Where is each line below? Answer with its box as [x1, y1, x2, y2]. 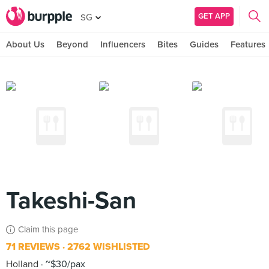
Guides [190, 39, 219, 50]
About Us [6, 39, 44, 50]
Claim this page [18, 224, 78, 235]
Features [231, 39, 265, 50]
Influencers [100, 39, 145, 50]
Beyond [56, 39, 88, 50]
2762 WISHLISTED [65, 241, 150, 253]
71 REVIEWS [6, 241, 60, 253]
